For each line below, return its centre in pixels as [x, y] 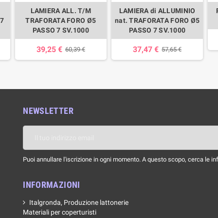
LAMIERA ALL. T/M [61, 10]
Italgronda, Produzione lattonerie [79, 202]
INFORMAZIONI [52, 184]
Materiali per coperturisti [60, 212]
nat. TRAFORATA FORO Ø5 [157, 20]
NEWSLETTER [48, 110]
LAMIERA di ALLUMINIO [157, 10]
